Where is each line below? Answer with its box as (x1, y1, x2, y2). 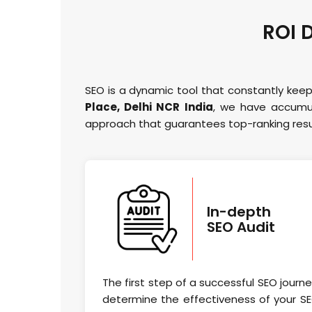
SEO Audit (207, 217, 275, 237)
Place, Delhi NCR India (85, 100, 213, 115)
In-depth (207, 201, 271, 221)
